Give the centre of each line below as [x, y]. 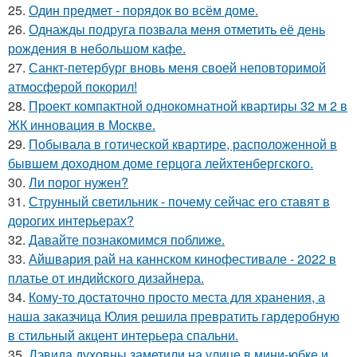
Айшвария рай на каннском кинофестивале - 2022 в [182, 259]
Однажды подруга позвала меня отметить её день [177, 29]
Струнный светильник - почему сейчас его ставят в [179, 201]
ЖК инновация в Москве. [82, 125]
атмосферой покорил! [73, 86]
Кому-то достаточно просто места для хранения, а [177, 297]
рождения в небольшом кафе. [97, 48]
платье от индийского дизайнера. [106, 278]
